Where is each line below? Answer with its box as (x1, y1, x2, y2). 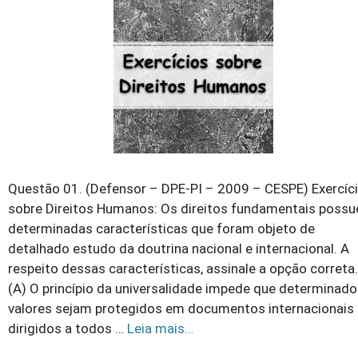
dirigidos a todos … (8, 320, 127, 337)
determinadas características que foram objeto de (8, 221, 315, 237)
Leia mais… (127, 320, 193, 337)
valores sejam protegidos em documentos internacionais (8, 300, 354, 317)
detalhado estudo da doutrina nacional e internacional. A (8, 241, 349, 257)
